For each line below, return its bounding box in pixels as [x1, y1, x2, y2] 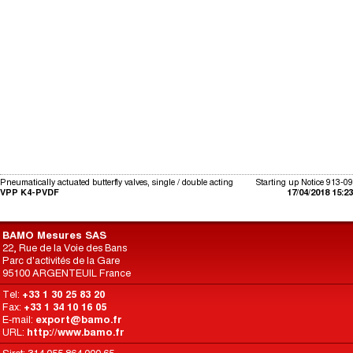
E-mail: [2, 314, 35, 325]
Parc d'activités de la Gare [2, 255, 120, 266]
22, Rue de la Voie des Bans [2, 242, 127, 254]
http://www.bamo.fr [27, 326, 124, 338]
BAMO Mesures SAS [2, 229, 106, 241]
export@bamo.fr [35, 314, 122, 325]
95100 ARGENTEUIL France [2, 267, 131, 279]
